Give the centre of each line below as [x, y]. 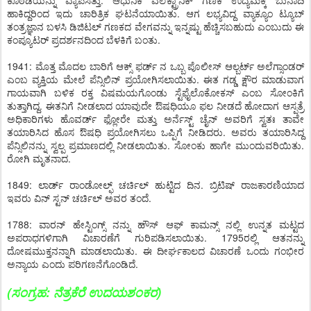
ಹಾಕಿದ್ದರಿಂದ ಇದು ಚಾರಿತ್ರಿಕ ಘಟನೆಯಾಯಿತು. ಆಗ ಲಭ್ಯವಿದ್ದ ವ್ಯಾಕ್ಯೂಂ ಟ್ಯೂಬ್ [155, 13]
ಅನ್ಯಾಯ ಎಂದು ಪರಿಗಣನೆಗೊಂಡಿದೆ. [73, 264]
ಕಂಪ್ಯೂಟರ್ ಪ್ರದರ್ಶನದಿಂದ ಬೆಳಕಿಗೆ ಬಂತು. [84, 40]
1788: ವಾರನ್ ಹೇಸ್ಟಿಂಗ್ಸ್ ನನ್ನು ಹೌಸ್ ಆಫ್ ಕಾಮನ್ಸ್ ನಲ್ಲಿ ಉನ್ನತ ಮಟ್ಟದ [155, 224]
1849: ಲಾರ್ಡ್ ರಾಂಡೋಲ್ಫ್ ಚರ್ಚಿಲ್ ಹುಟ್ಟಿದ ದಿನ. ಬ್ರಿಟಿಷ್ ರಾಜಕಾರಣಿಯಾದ [155, 185]
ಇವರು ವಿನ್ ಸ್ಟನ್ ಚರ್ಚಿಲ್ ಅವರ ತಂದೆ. [79, 198]
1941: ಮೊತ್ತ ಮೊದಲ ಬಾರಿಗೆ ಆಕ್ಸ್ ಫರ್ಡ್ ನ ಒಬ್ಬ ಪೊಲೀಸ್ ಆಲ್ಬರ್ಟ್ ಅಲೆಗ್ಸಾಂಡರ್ [155, 66]
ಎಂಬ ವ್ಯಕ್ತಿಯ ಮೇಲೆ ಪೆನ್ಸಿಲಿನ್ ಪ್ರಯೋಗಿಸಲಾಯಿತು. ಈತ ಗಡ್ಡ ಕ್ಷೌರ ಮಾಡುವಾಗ [155, 79]
